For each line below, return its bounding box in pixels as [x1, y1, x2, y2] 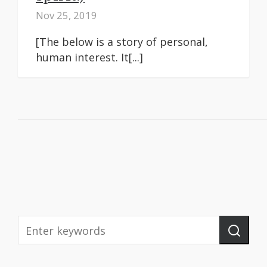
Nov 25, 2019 [36, 8, 97, 23]
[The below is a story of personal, [36, 35, 208, 49]
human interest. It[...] [36, 50, 143, 65]
